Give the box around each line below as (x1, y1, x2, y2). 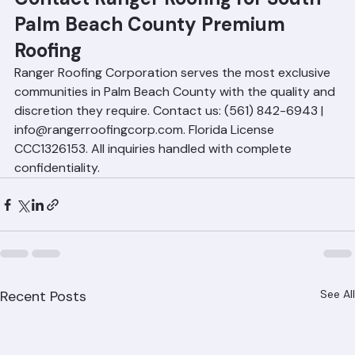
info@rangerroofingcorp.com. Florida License (14, 158, 277, 174)
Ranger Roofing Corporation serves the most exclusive (14, 101, 334, 117)
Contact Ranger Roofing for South (14, 22, 326, 47)
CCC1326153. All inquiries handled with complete (14, 177, 295, 193)
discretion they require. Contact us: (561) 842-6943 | (14, 139, 326, 155)
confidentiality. (14, 196, 100, 212)
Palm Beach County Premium (14, 48, 290, 73)
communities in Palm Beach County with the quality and (14, 120, 338, 136)
